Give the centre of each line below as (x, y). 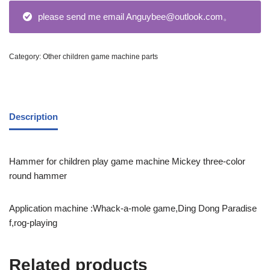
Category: (26, 57)
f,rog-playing (33, 223)
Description (33, 116)
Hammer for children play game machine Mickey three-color (127, 162)
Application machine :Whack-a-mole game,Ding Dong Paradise (133, 209)
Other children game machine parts (100, 57)
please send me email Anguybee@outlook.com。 (135, 17)
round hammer (38, 176)
